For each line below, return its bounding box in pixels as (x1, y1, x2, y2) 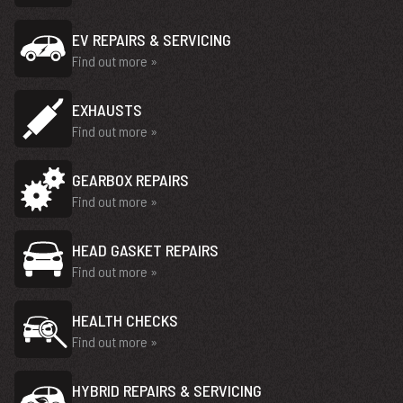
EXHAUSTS (72, 100, 142, 120)
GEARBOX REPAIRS (72, 170, 189, 190)
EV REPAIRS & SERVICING (72, 30, 231, 49)
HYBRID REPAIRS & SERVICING (72, 381, 262, 400)
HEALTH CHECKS (72, 310, 178, 330)
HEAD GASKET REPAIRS (72, 240, 219, 260)
